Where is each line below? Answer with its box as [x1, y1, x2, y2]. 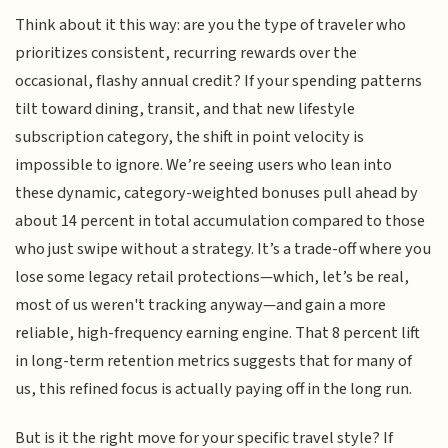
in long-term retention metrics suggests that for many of [15, 349, 413, 374]
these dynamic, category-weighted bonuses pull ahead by [15, 181, 419, 206]
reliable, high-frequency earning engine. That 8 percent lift [15, 321, 421, 346]
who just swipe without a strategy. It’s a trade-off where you [15, 237, 432, 262]
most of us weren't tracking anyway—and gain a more [15, 293, 387, 318]
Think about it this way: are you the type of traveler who [15, 13, 407, 38]
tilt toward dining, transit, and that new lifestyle [15, 97, 356, 122]
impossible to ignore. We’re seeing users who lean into [15, 153, 393, 178]
